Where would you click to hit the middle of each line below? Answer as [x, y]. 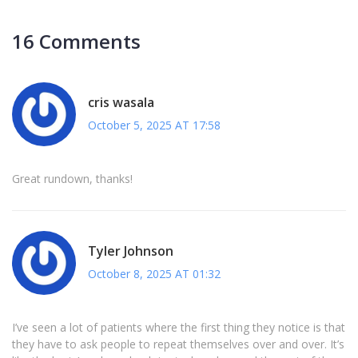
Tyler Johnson [131, 251]
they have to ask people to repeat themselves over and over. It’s [178, 344]
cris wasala [121, 102]
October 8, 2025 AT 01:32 [154, 273]
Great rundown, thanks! [72, 179]
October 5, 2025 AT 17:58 [154, 125]
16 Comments [76, 42]
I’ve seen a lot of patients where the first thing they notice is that [179, 328]
